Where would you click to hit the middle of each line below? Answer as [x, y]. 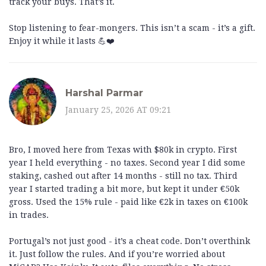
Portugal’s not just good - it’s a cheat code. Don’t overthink [129, 241]
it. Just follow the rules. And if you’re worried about [117, 254]
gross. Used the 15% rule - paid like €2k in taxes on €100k [128, 202]
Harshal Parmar [104, 93]
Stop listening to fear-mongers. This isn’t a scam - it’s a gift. [132, 28]
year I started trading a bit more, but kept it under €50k [124, 189]
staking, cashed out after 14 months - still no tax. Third [123, 176]
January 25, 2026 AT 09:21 [118, 110]
